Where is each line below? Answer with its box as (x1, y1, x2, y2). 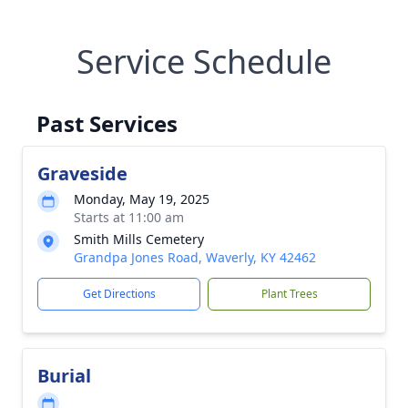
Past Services (36, 108, 178, 138)
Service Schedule (76, 39, 331, 84)
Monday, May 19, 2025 (74, 190, 209, 208)
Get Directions (82, 286, 156, 301)
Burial (37, 363, 91, 388)
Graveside (37, 161, 127, 186)
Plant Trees (260, 286, 318, 301)
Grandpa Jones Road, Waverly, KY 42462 (74, 249, 316, 266)
